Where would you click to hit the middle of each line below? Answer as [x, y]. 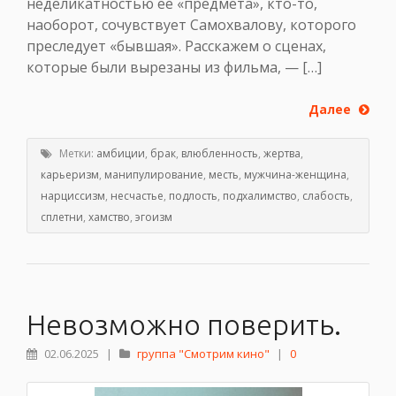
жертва [282, 154]
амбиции [121, 154]
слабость [326, 196]
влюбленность [220, 154]
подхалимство [260, 196]
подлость [193, 196]
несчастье [137, 196]
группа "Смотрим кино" [203, 354]
